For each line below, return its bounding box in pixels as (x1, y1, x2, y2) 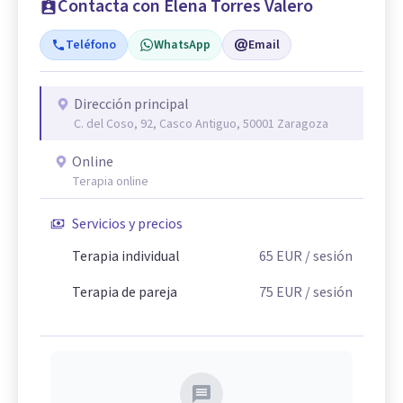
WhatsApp (154, 35, 210, 54)
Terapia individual (72, 246, 180, 266)
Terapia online (72, 172, 148, 191)
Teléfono (66, 35, 116, 54)
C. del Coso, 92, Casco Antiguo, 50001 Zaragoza (74, 114, 328, 133)
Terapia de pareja (72, 282, 177, 302)
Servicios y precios (72, 213, 183, 234)
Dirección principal (74, 94, 189, 114)
